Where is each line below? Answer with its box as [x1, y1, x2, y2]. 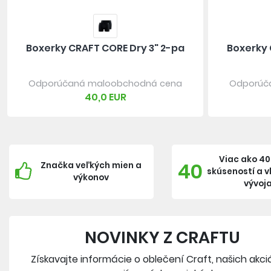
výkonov [73, 171, 109, 183]
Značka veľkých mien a [40, 159, 142, 171]
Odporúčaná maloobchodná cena [28, 77, 182, 90]
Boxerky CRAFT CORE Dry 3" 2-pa [26, 41, 184, 55]
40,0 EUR [84, 90, 126, 104]
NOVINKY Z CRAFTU [85, 226, 241, 249]
